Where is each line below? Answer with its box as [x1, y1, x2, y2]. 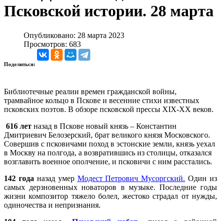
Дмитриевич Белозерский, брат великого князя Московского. [4, 130, 210, 139]
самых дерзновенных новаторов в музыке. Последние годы [4, 183, 217, 191]
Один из [185, 174, 217, 183]
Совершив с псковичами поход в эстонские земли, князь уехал [4, 139, 215, 148]
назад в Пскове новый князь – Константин [32, 121, 177, 130]
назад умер [34, 174, 77, 183]
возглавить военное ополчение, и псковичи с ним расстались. [4, 157, 212, 166]
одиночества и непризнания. [4, 200, 101, 209]
